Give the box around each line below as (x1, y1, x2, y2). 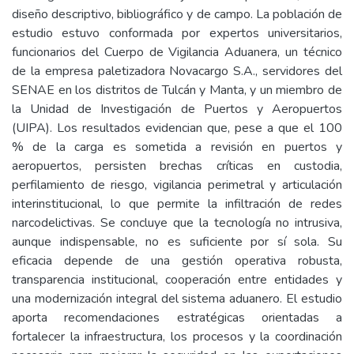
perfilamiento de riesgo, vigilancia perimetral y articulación (12, 176, 342, 194)
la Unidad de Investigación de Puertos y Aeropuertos (12, 100, 342, 118)
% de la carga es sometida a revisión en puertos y (12, 138, 342, 156)
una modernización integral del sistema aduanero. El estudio (12, 290, 342, 307)
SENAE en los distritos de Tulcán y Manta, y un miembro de (12, 81, 342, 99)
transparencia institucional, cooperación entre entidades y (12, 271, 342, 288)
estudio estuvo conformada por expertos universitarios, (12, 24, 342, 42)
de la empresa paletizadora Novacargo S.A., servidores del (12, 62, 342, 80)
